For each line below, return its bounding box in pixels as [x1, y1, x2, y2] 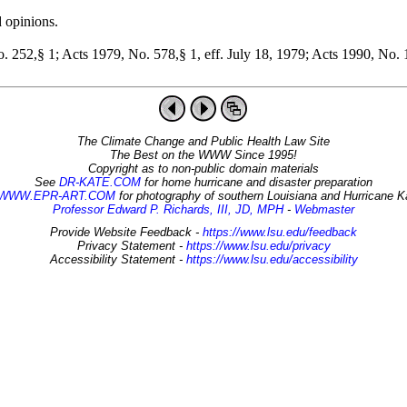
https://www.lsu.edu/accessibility [185, 253, 358, 267]
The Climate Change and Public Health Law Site [77, 134, 330, 149]
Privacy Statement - [76, 239, 186, 253]
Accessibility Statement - [49, 253, 186, 267]
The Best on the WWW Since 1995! [110, 148, 297, 163]
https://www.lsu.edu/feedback [203, 225, 357, 240]
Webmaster [294, 203, 354, 217]
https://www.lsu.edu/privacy [185, 239, 331, 253]
